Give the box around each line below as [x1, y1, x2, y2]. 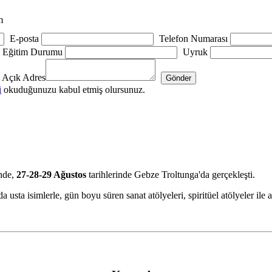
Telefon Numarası [159, 33, 228, 44]
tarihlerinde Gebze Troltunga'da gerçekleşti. [89, 169, 257, 180]
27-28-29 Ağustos [16, 169, 89, 180]
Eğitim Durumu [2, 47, 63, 57]
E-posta [10, 33, 39, 44]
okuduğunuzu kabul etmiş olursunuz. [1, 84, 145, 95]
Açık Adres [2, 72, 46, 83]
